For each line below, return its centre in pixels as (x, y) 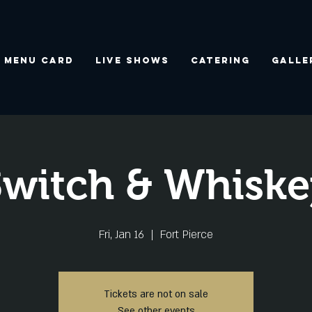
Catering (220, 60)
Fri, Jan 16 (122, 235)
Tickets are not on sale (156, 294)
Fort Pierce (187, 235)
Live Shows (132, 60)
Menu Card (39, 60)
